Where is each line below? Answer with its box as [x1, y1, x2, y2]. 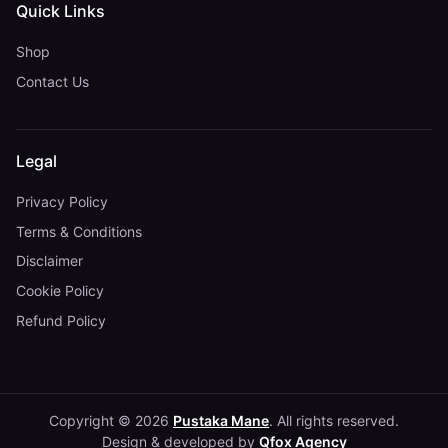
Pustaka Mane [173, 411, 269, 429]
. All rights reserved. [269, 411, 399, 429]
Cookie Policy [16, 282, 104, 300]
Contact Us [16, 72, 89, 90]
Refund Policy [16, 312, 106, 330]
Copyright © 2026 [49, 411, 173, 429]
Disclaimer [16, 252, 83, 270]
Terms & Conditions [16, 222, 142, 240]
